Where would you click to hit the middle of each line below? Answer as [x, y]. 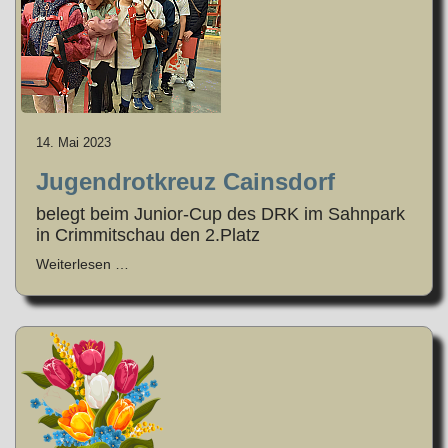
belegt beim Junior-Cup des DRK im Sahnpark [220, 213]
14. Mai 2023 [73, 142]
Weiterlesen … [82, 263]
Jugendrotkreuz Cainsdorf [185, 181]
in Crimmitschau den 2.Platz [148, 234]
